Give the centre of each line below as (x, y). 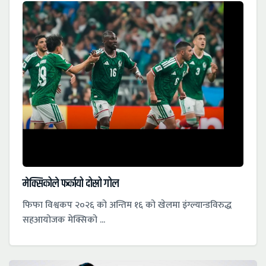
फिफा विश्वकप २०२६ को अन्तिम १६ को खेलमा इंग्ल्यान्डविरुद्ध (127, 205)
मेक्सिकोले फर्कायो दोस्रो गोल (71, 184)
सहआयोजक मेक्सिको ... (64, 220)
